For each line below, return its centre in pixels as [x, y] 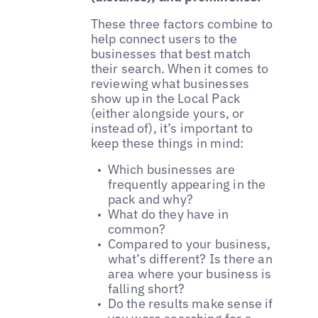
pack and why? [150, 199]
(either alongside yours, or [168, 113]
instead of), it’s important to [172, 128]
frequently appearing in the [187, 185]
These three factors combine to [182, 23]
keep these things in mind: [167, 143]
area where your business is [190, 274]
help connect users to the [164, 38]
